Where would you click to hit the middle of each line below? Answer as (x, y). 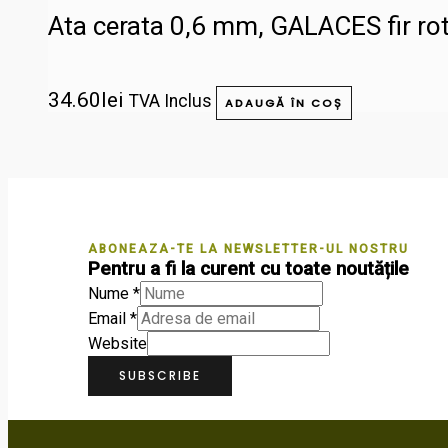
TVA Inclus (170, 100)
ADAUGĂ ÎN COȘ (284, 102)
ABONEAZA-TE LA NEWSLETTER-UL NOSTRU (248, 248)
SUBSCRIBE (160, 375)
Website (117, 343)
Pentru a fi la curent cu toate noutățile (248, 268)
